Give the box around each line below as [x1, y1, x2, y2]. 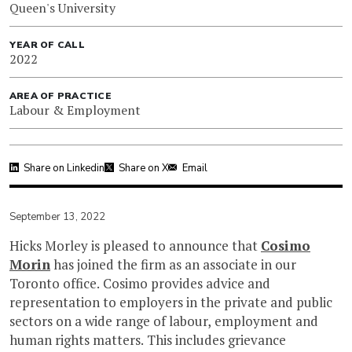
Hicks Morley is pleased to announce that [9, 236, 261, 255]
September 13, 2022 [9, 209, 105, 224]
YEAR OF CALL [9, 38, 85, 51]
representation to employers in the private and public [9, 292, 332, 311]
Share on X [119, 160, 168, 175]
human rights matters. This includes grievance [9, 330, 286, 349]
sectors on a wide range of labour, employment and [9, 311, 318, 330]
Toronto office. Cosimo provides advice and [9, 273, 270, 292]
